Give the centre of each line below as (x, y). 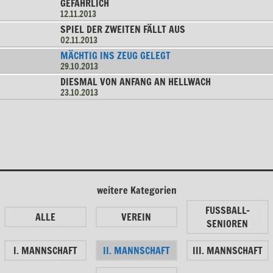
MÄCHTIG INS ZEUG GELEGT (115, 56)
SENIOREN (228, 224)
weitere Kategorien (136, 190)
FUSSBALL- (227, 211)
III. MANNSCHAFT (227, 251)
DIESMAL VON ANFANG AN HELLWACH (135, 82)
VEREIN (136, 217)
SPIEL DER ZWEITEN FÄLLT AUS (122, 30)
